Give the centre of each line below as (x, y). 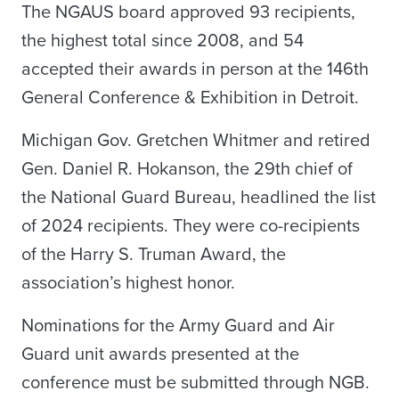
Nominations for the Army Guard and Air (178, 326)
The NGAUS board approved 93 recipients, (188, 13)
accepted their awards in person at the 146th (195, 70)
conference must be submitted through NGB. (195, 383)
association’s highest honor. (128, 284)
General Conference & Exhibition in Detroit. (190, 98)
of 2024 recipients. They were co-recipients (191, 227)
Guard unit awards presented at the (160, 355)
